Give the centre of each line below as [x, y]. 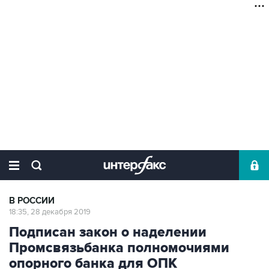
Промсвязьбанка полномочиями [119, 248]
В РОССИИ [32, 201]
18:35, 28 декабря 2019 [50, 212]
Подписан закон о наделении [108, 232]
